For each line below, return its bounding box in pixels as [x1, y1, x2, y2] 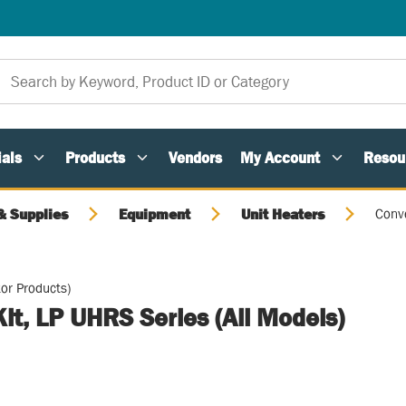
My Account [240, 149, 320, 167]
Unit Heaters [241, 206, 324, 222]
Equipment [119, 206, 190, 222]
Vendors [169, 149, 222, 167]
